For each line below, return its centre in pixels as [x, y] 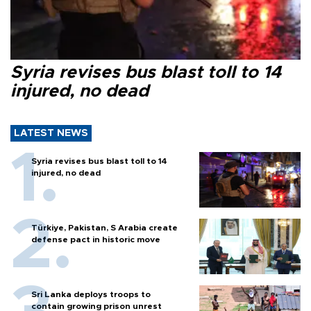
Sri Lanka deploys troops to [91, 295]
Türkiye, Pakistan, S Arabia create [104, 228]
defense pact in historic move [96, 240]
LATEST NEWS [51, 134]
